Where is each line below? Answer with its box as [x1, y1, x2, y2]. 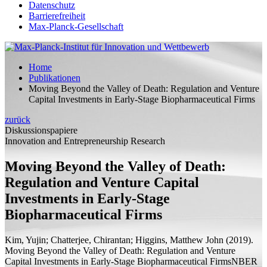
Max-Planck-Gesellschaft [29, 21, 123, 32]
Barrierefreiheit [29, 11, 85, 21]
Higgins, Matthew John [135, 234, 223, 245]
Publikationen [29, 73, 80, 83]
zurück [5, 114, 30, 125]
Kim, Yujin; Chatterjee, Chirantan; [5, 234, 135, 245]
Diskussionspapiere [5, 125, 77, 135]
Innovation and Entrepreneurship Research [5, 136, 165, 146]
